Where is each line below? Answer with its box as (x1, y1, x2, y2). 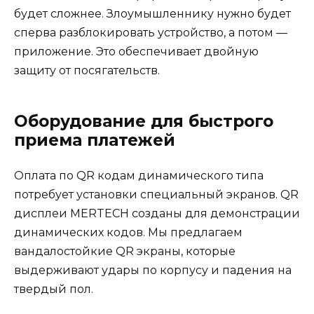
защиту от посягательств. (14, 64, 160, 78)
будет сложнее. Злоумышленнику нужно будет (14, 7, 291, 21)
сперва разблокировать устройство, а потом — (14, 26, 287, 40)
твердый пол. (14, 282, 93, 296)
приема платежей (14, 130, 175, 151)
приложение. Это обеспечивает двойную (14, 45, 259, 59)
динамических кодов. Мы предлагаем (14, 226, 243, 240)
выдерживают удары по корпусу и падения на (14, 264, 292, 278)
